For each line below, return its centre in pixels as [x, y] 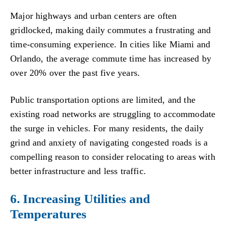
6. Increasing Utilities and [80, 198]
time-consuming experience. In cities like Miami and [110, 44]
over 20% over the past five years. [75, 73]
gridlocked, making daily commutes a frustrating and [111, 30]
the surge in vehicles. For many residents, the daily [107, 129]
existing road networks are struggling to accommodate [113, 114]
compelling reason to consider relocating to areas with [113, 157]
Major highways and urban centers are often [94, 16]
